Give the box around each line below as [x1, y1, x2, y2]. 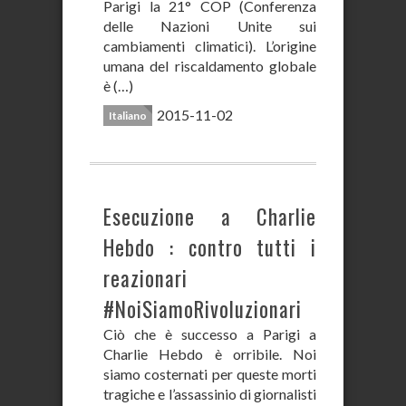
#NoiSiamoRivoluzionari [103, 294, 302, 324]
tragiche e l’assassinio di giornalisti [103, 385, 316, 402]
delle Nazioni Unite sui [103, 17, 316, 34]
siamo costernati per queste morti [103, 365, 316, 382]
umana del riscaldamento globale [103, 57, 316, 74]
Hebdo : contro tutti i [103, 232, 316, 263]
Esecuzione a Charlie [103, 201, 316, 232]
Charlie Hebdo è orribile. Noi [103, 345, 316, 362]
